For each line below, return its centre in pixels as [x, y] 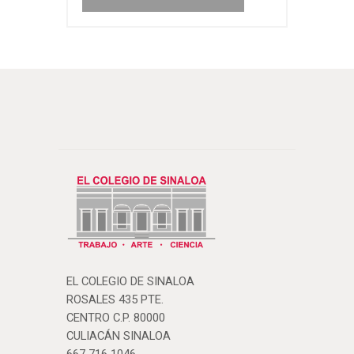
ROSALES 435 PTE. [115, 300]
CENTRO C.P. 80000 [116, 318]
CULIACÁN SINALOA [119, 336]
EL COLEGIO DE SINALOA [130, 282]
